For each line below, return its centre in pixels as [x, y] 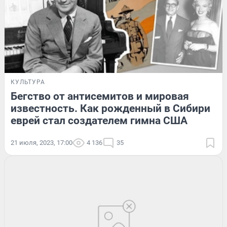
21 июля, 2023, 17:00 [42, 142]
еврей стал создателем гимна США [99, 120]
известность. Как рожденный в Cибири [110, 108]
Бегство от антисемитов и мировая [100, 96]
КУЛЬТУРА [28, 82]
